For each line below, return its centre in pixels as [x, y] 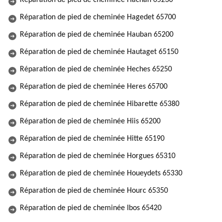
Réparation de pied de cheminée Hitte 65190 [92, 139]
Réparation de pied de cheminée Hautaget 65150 [99, 52]
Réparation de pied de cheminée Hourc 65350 [94, 191]
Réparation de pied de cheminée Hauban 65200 [97, 35]
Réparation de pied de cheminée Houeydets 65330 [101, 173]
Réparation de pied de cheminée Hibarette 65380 [100, 104]
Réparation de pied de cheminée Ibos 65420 [91, 208]
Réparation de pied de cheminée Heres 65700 [94, 87]
